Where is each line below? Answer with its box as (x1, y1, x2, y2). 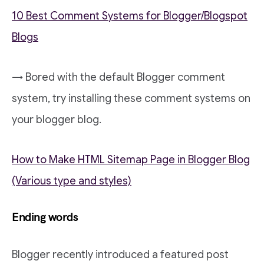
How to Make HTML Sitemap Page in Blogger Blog (12, 153, 250, 166)
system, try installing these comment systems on (12, 91, 250, 105)
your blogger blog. (12, 113, 101, 126)
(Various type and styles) (12, 174, 131, 187)
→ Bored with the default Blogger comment (12, 70, 225, 84)
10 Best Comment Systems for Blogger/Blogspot (12, 9, 247, 22)
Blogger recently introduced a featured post (12, 247, 229, 261)
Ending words (12, 210, 78, 225)
